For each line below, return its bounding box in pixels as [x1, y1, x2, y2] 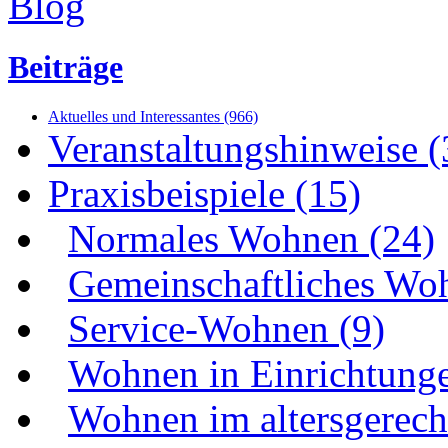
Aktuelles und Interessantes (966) [48, 107, 258, 125]
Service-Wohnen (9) [68, 306, 385, 350]
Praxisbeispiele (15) [48, 171, 361, 215]
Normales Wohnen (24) [68, 216, 435, 260]
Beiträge [8, 49, 123, 86]
